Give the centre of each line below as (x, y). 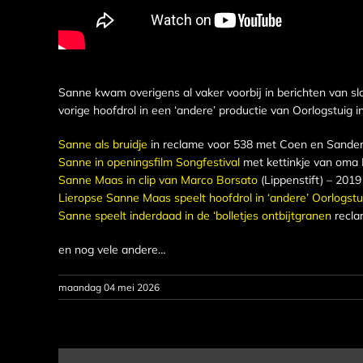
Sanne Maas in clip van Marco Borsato (158, 179)
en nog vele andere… (112, 249)
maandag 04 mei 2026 (109, 287)
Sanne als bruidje (103, 144)
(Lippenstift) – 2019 (310, 179)
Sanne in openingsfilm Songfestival (149, 162)
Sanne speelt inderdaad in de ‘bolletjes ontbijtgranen (195, 215)
